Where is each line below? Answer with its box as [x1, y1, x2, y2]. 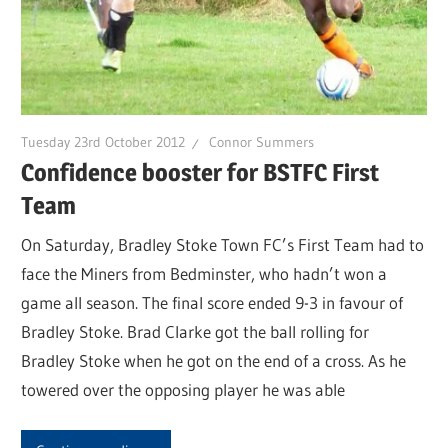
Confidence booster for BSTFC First [21, 157, 380, 187]
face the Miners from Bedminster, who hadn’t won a [21, 263, 388, 285]
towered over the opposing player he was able [21, 379, 346, 401]
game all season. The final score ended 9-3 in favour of [21, 292, 404, 314]
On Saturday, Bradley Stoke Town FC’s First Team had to [21, 234, 425, 256]
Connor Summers [209, 133, 315, 152]
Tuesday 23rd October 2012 [21, 133, 186, 152]
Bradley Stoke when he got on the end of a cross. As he [21, 350, 407, 372]
